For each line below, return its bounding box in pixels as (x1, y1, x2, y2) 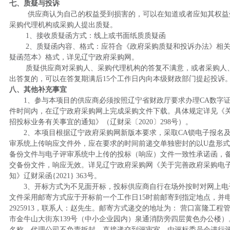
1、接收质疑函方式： (25, 32, 94, 40)
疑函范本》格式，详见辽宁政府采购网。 (9, 53, 139, 61)
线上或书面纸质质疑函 (93, 32, 166, 40)
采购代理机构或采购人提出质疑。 (9, 21, 117, 29)
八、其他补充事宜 (9, 86, 67, 93)
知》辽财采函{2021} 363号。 (9, 172, 101, 180)
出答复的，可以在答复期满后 (9, 75, 103, 83)
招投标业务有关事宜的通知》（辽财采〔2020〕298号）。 (9, 118, 193, 126)
